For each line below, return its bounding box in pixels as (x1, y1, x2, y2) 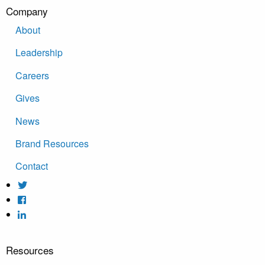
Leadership (15, 46, 63, 60)
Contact (15, 159, 48, 173)
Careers (15, 68, 49, 82)
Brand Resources (15, 136, 89, 150)
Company (6, 3, 48, 18)
